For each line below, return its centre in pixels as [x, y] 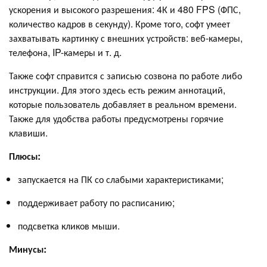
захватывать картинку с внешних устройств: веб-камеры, [126, 38]
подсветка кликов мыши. [69, 226]
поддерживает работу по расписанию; [96, 203]
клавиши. [28, 133]
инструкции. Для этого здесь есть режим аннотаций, [117, 90]
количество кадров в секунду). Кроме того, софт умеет [119, 24]
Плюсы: [25, 156]
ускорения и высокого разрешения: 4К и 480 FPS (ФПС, [125, 10]
